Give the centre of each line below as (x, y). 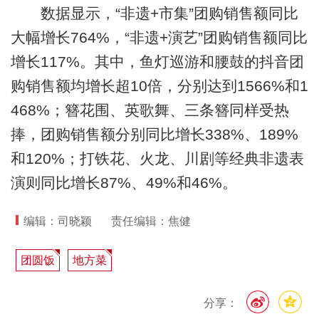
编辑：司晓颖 (58, 221)
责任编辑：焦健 (151, 221)
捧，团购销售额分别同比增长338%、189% (154, 134)
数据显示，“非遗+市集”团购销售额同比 (154, 13)
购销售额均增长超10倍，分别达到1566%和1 (159, 85)
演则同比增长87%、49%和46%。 (124, 182)
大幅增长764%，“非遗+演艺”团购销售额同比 (159, 37)
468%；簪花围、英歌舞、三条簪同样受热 (150, 110)
